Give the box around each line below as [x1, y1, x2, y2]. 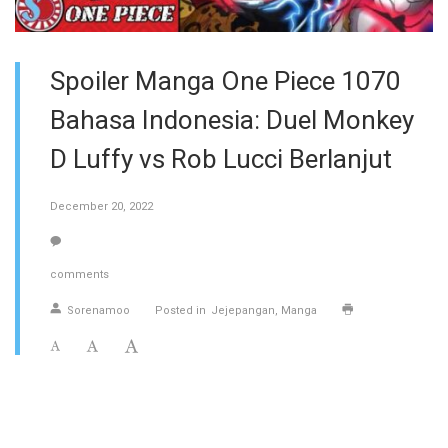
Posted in [155, 303, 206, 317]
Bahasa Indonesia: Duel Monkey [50, 104, 414, 135]
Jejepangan [211, 303, 275, 317]
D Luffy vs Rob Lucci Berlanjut [50, 143, 392, 174]
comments [50, 267, 109, 281]
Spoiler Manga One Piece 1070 [50, 65, 401, 96]
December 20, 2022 [50, 199, 153, 213]
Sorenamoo [67, 303, 130, 317]
